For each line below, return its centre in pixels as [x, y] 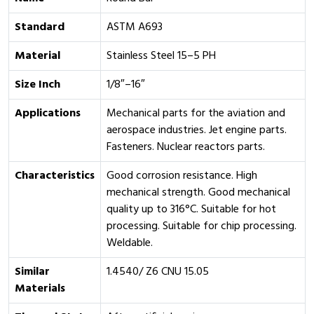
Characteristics [55, 176]
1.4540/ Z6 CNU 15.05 [158, 272]
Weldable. [130, 243]
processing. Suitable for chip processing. [202, 226]
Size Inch [37, 85]
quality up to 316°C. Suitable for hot [191, 210]
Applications [48, 114]
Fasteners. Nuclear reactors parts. [186, 147]
